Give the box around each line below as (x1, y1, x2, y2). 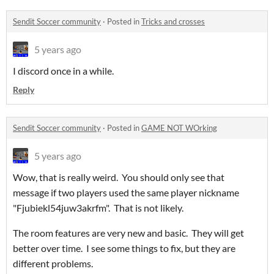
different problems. (13, 257, 93, 270)
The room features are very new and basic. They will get (13, 227, 244, 239)
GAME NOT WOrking (141, 123, 217, 133)
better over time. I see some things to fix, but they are (13, 242, 235, 254)
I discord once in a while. (13, 65, 114, 77)
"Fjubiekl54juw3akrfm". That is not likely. (13, 202, 183, 214)
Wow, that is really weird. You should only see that (13, 171, 224, 183)
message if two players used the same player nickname (13, 187, 239, 199)
